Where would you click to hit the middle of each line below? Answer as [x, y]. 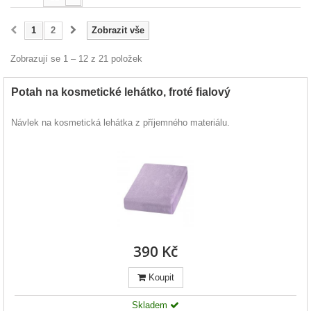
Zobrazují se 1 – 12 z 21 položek [76, 59]
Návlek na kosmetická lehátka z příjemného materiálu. [120, 123]
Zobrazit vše [118, 31]
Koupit [160, 278]
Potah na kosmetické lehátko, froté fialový [121, 92]
